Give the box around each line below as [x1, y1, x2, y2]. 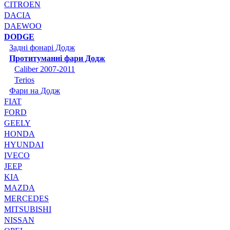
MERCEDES [4, 194, 49, 203]
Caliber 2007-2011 [14, 64, 75, 73]
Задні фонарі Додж [9, 43, 75, 52]
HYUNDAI [4, 140, 44, 149]
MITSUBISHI [4, 204, 51, 214]
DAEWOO [4, 21, 42, 30]
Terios [14, 75, 34, 84]
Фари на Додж [9, 86, 60, 95]
